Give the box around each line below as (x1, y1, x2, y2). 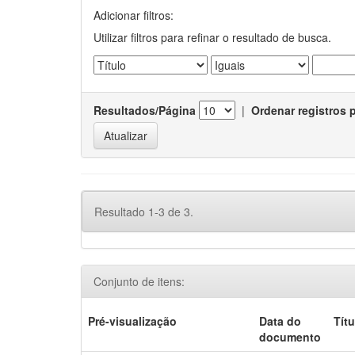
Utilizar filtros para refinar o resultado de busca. (94, 29, 331, 45)
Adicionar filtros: (94, 7, 174, 23)
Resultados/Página (94, 102, 196, 118)
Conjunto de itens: (94, 273, 185, 289)
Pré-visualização (88, 313, 177, 329)
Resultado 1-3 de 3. (94, 204, 193, 219)
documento (259, 329, 322, 345)
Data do (259, 313, 302, 329)
